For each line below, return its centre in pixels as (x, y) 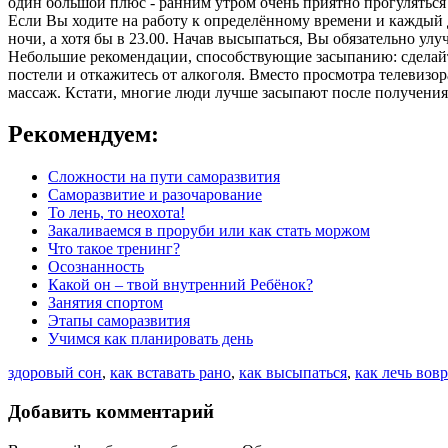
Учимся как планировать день (150, 339)
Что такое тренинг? (114, 249)
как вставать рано (170, 373)
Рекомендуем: (83, 134)
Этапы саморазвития (119, 321)
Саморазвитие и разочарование (155, 195)
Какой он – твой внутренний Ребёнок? (180, 285)
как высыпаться (293, 373)
